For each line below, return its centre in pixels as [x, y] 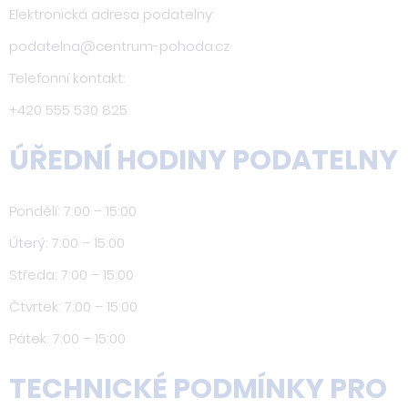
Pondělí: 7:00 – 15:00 [73, 211]
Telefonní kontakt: [67, 78]
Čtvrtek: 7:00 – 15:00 [73, 306]
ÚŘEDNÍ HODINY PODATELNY [204, 160]
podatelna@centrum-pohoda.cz [119, 46]
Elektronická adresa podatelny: [112, 14]
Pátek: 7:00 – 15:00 [67, 338]
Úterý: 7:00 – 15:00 [67, 243]
